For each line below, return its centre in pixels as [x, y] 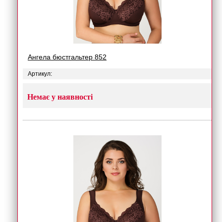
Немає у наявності [60, 97]
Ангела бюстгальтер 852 [67, 57]
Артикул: [40, 74]
